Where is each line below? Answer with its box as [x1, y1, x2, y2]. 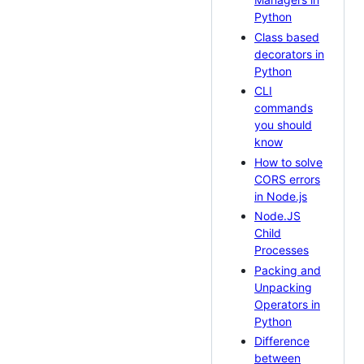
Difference [254, 334, 310, 349]
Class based [254, 29, 319, 44]
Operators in [254, 297, 320, 311]
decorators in [254, 46, 324, 61]
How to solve [254, 154, 323, 169]
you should [254, 118, 312, 132]
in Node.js [254, 188, 307, 203]
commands [254, 101, 313, 115]
